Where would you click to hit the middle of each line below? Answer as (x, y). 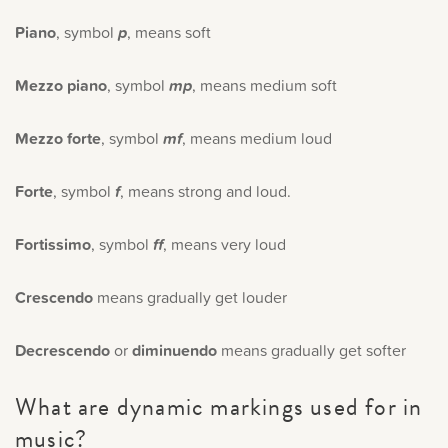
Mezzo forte (58, 138)
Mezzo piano (61, 85)
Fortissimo (53, 244)
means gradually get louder (192, 296)
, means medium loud (257, 137)
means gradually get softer (311, 349)
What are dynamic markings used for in (219, 406)
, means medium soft (264, 84)
